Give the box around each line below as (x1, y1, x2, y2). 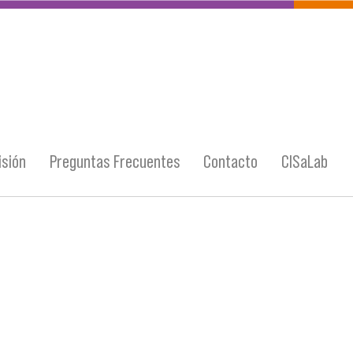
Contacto (203, 150, 258, 172)
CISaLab (281, 150, 328, 172)
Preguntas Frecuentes (49, 150, 180, 172)
